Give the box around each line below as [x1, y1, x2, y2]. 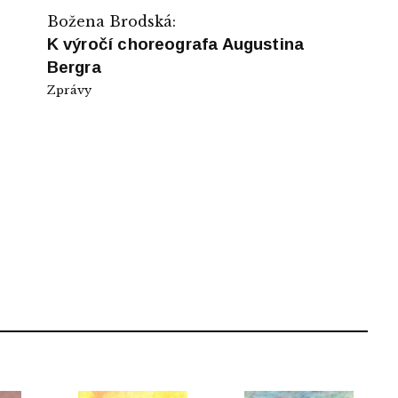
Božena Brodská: [46, 12, 176, 30]
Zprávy [46, 82, 92, 98]
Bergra [46, 57, 101, 76]
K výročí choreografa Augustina [46, 34, 305, 53]
